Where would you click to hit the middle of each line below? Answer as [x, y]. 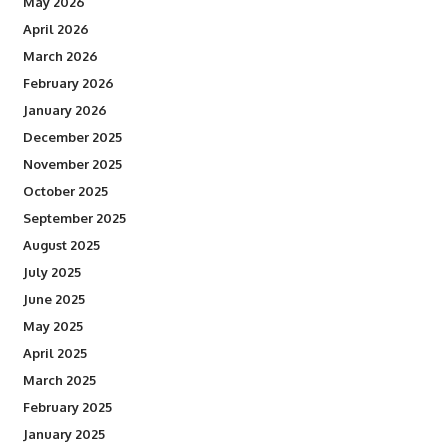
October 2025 [65, 191]
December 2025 [72, 137]
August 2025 [61, 245]
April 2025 [54, 353]
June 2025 [53, 299]
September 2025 [74, 218]
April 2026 [55, 29]
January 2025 [63, 434]
